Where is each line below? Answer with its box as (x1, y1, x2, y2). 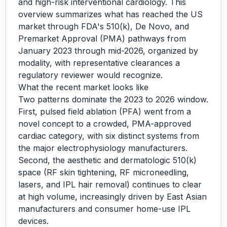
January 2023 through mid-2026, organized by (18, 46, 198, 56)
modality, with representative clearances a (18, 58, 180, 68)
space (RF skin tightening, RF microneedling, (18, 167, 189, 177)
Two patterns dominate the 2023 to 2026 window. (18, 94, 208, 104)
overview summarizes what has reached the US (18, 9, 203, 19)
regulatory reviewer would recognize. (18, 70, 163, 80)
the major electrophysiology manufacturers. (18, 143, 187, 153)
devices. (18, 216, 49, 226)
